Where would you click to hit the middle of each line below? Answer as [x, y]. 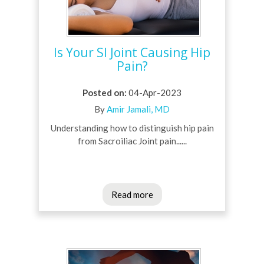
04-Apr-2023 [154, 93]
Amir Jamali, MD [138, 109]
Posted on [103, 93]
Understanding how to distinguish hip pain [132, 128]
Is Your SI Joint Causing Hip [132, 53]
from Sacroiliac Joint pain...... [132, 141]
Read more [132, 195]
